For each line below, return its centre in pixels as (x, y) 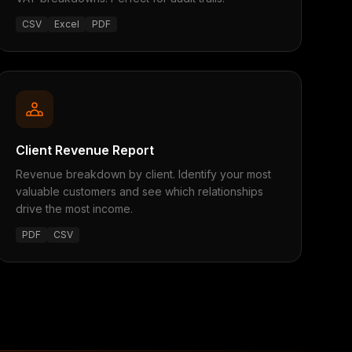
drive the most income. (74, 209)
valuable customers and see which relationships (139, 191)
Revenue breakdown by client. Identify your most (143, 174)
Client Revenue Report (84, 150)
